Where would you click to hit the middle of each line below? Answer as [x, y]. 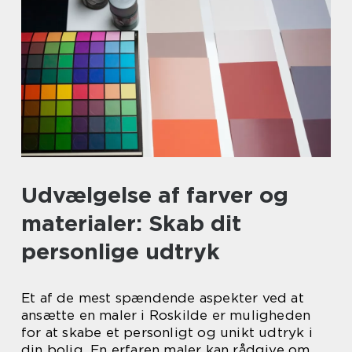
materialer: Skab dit [131, 224]
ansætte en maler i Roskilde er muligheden [166, 315]
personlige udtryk [121, 252]
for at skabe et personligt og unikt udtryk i [167, 333]
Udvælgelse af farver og [155, 195]
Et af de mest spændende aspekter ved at [163, 298]
